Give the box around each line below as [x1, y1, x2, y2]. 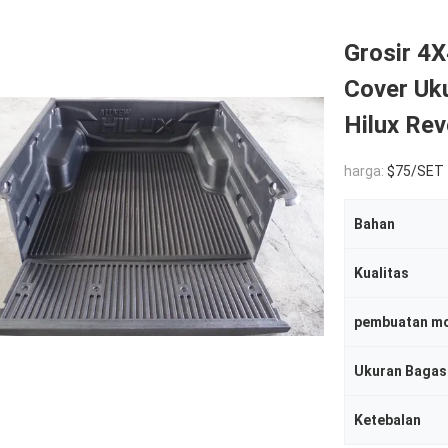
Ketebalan [354, 412, 421, 428]
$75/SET [387, 163, 444, 179]
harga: [344, 163, 387, 179]
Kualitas [354, 265, 409, 281]
